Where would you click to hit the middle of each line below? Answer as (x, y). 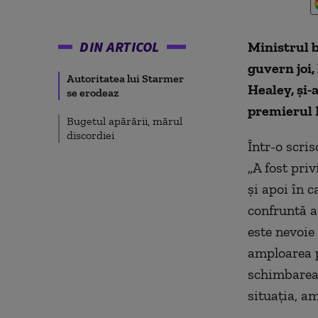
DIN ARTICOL (120, 46)
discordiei (91, 135)
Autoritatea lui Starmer (125, 78)
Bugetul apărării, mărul (125, 121)
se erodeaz (93, 93)
